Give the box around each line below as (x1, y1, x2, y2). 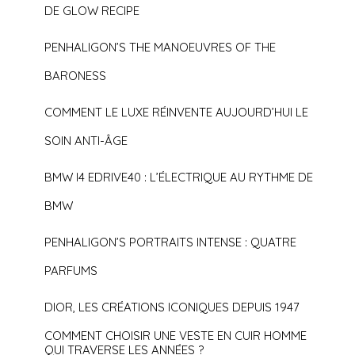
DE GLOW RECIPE (44, 3, 140, 19)
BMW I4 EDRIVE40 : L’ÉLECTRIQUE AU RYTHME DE (44, 170, 314, 185)
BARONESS (44, 68, 107, 84)
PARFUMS (44, 263, 98, 279)
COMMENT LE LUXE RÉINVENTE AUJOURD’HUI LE (44, 105, 309, 120)
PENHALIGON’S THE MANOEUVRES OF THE (44, 40, 277, 55)
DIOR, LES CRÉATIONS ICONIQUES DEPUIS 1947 (44, 300, 300, 315)
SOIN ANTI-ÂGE (44, 133, 128, 149)
